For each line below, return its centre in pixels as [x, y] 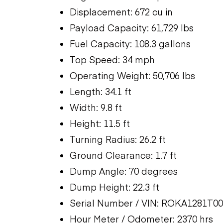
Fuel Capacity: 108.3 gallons [130, 43]
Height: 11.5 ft [100, 123]
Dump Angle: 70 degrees [124, 171]
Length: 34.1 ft [101, 91]
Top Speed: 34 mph [112, 59]
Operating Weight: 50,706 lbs [132, 75]
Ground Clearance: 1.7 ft [123, 155]
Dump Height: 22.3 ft [114, 187]
